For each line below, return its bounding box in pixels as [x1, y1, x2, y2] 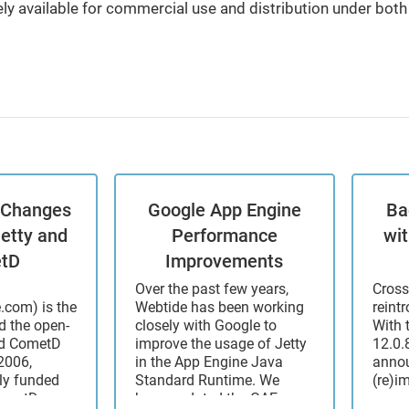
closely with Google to [135, 317, 278, 335]
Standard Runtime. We [135, 372, 280, 390]
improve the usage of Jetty [135, 335, 308, 353]
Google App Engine [147, 199, 301, 222]
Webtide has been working [135, 299, 305, 317]
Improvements [165, 250, 284, 273]
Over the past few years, [135, 280, 289, 299]
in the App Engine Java [135, 353, 284, 372]
